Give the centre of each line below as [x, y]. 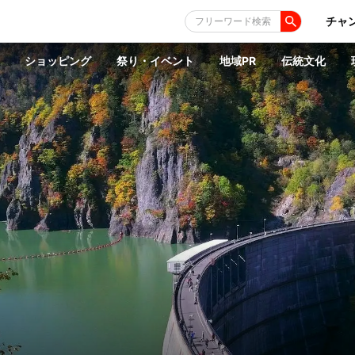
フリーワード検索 [233, 21]
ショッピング [58, 61]
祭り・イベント [155, 61]
